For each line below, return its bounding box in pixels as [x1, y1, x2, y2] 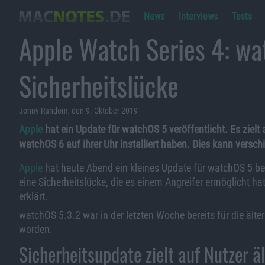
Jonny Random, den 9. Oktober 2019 [19, 106, 138, 115]
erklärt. [19, 190, 48, 202]
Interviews [179, 11, 218, 22]
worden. [19, 223, 53, 235]
